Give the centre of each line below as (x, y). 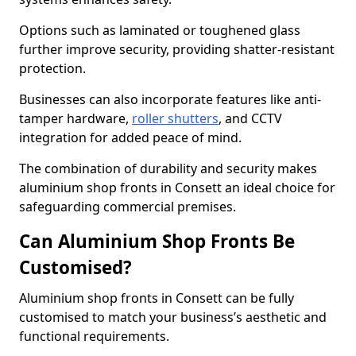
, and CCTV (250, 118)
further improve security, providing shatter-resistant (177, 49)
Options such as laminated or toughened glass (160, 30)
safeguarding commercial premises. (128, 207)
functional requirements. (96, 336)
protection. (54, 68)
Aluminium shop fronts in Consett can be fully (157, 298)
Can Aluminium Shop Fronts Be (157, 241)
